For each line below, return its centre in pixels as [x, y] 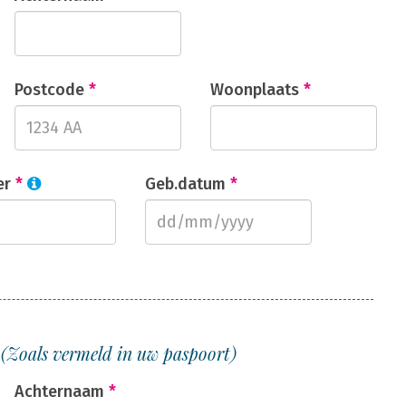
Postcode [51, 90]
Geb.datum [187, 184]
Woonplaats [256, 90]
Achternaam [62, 391]
